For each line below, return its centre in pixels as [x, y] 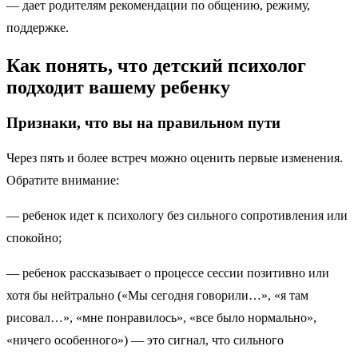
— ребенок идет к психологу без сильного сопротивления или [177, 215]
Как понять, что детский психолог [156, 66]
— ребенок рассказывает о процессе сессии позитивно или [168, 272]
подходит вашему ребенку [118, 88]
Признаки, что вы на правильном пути [143, 123]
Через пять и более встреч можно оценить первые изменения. [175, 157]
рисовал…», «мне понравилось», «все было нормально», [161, 317]
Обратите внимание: [66, 180]
